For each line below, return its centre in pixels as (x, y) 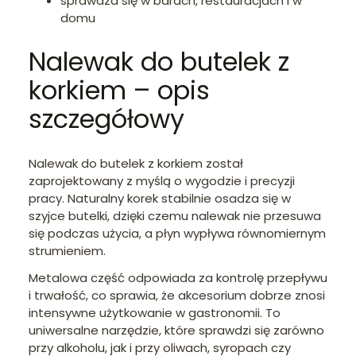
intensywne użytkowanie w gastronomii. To (155, 312)
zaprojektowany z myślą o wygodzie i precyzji (162, 180)
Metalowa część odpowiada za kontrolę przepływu (178, 277)
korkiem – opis (119, 91)
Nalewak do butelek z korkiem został (136, 163)
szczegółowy (106, 119)
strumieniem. (67, 250)
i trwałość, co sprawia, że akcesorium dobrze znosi (177, 295)
